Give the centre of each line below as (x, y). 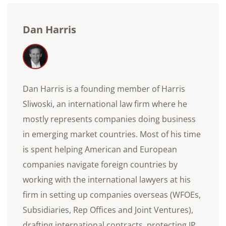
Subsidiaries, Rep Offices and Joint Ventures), (108, 210)
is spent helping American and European (100, 149)
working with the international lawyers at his (107, 179)
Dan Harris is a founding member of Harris (104, 89)
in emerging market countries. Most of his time (112, 134)
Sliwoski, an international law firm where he (105, 104)
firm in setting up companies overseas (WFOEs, (112, 194)
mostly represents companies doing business (109, 119)
